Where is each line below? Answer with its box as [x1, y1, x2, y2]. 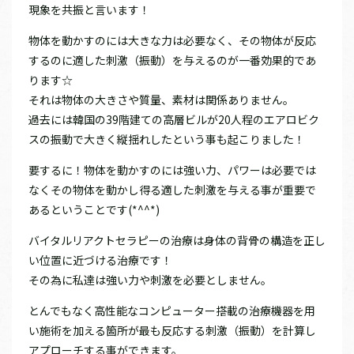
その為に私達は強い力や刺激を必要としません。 [28, 271, 272, 288]
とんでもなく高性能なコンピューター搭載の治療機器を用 [28, 302, 315, 318]
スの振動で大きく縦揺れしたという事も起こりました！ [28, 130, 305, 147]
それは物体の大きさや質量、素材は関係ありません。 [28, 91, 294, 107]
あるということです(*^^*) [28, 201, 160, 217]
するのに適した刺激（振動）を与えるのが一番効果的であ [28, 51, 316, 68]
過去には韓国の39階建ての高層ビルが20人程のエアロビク [28, 111, 319, 127]
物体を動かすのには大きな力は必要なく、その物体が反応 [28, 32, 316, 48]
